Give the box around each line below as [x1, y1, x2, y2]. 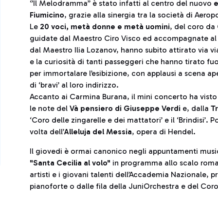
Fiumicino [30, 10, 64, 20]
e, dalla [181, 104, 211, 113]
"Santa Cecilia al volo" [30, 158, 110, 168]
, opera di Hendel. [132, 127, 196, 137]
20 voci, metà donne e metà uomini [40, 22, 170, 32]
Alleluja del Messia [64, 127, 132, 137]
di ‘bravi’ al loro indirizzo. [30, 80, 119, 90]
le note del [30, 104, 70, 113]
